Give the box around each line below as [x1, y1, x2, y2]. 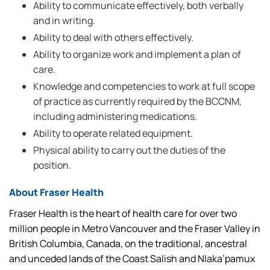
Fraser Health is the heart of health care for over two [9, 207, 237, 220]
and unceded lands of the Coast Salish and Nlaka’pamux [9, 252, 255, 265]
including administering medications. [33, 110, 197, 123]
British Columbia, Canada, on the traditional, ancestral [9, 237, 247, 250]
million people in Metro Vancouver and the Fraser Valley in [9, 222, 260, 235]
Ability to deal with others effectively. [33, 31, 193, 44]
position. [33, 159, 71, 172]
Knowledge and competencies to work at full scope [33, 80, 255, 93]
